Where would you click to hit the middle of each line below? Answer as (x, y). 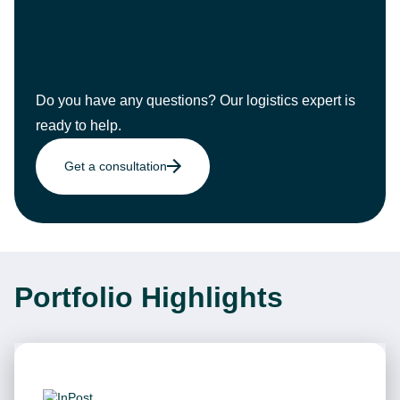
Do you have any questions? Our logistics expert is (196, 100)
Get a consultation (116, 166)
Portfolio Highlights (149, 297)
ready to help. (79, 125)
